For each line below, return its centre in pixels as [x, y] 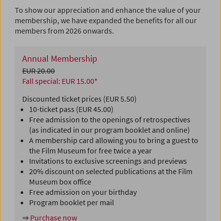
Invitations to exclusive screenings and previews [108, 161]
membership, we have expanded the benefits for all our [106, 20]
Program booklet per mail [72, 203]
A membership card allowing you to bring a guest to [114, 140]
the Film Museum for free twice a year [91, 151]
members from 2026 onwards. [64, 31]
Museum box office [60, 182]
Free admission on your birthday [83, 192]
